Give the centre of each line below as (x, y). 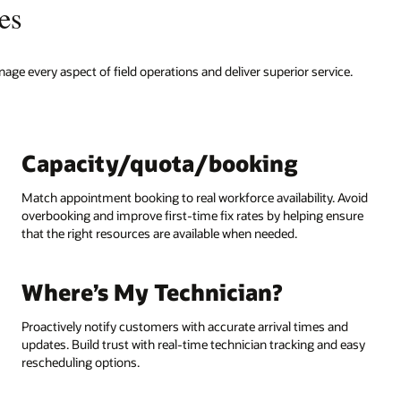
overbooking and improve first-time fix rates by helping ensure (192, 216)
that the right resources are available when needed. (159, 234)
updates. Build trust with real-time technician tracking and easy (193, 345)
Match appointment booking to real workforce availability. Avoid (194, 198)
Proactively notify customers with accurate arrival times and (184, 327)
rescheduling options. (80, 363)
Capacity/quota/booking (159, 163)
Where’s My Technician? (151, 292)
